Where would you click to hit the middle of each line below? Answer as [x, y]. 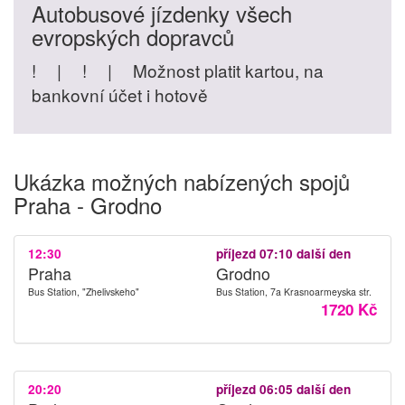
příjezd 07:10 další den [283, 254]
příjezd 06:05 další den [283, 389]
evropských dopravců [133, 37]
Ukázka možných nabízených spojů [182, 181]
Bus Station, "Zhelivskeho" [84, 292]
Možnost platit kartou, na [226, 70]
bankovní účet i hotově [120, 94]
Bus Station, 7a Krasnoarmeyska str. [294, 292]
